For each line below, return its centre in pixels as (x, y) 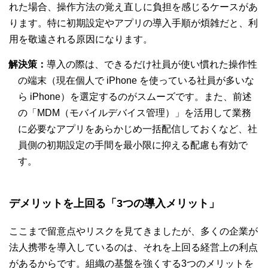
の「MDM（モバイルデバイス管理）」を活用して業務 (135, 112)
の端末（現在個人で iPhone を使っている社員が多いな (136, 80)
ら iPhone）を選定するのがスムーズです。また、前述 (135, 96)
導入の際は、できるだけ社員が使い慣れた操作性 (152, 64)
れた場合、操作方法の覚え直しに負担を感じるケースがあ (133, 7)
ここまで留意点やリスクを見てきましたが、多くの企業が (133, 231)
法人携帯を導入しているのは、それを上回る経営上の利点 (133, 247)
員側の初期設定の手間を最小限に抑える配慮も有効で (133, 145)
